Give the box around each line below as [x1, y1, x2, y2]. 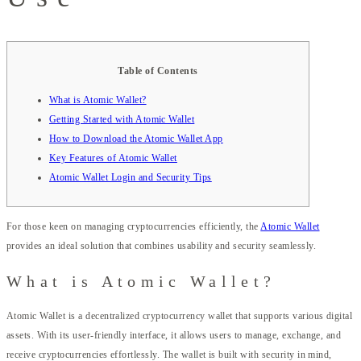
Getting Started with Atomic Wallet [49, 113, 195, 125]
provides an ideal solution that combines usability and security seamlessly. [6, 239, 317, 251]
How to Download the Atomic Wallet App [49, 132, 223, 144]
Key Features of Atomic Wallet [49, 151, 177, 164]
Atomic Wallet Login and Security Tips [49, 171, 212, 183]
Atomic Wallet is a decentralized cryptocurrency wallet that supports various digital [6, 310, 353, 322]
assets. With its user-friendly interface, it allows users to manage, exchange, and [6, 330, 342, 342]
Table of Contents [118, 64, 198, 77]
